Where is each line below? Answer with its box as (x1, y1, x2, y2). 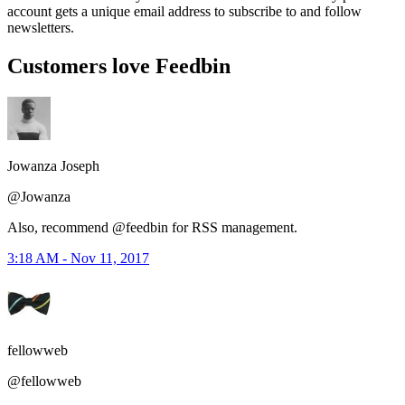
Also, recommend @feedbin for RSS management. (7, 219, 297, 235)
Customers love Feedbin (7, 53, 231, 78)
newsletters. (7, 19, 74, 35)
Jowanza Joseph (7, 157, 99, 174)
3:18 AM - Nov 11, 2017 (7, 250, 149, 266)
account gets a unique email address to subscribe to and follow (7, 3, 362, 19)
